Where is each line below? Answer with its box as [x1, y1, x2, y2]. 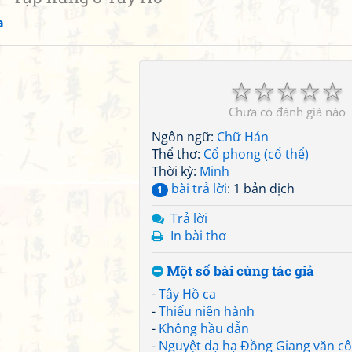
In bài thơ [170, 227, 226, 244]
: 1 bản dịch [227, 180, 295, 197]
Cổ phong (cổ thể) [203, 145, 309, 163]
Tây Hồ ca [159, 285, 216, 302]
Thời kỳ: [152, 163, 200, 180]
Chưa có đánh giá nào [228, 104, 346, 119]
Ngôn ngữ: [152, 128, 217, 145]
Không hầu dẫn [159, 320, 249, 337]
